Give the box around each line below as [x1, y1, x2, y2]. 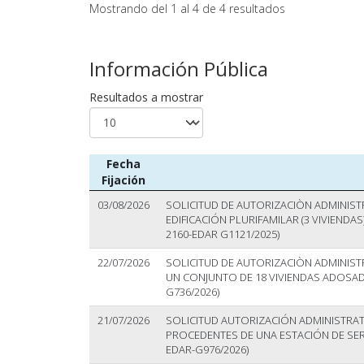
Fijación [101, 171, 145, 188]
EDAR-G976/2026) [165, 341, 249, 357]
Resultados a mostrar [89, 89, 203, 105]
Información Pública [89, 54, 268, 82]
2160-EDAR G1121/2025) [165, 226, 279, 241]
